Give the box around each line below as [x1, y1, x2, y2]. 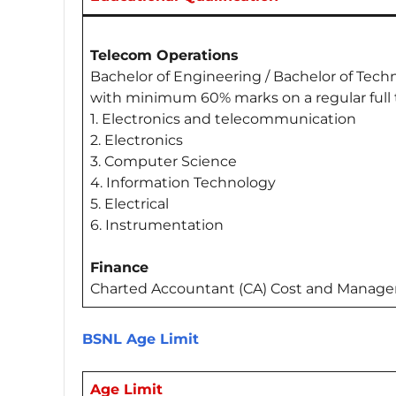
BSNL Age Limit [82, 330, 203, 347]
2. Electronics [90, 131, 183, 148]
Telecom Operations [90, 46, 239, 64]
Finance [90, 258, 148, 276]
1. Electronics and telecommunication [90, 110, 356, 127]
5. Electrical [90, 194, 169, 212]
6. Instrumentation [90, 216, 224, 233]
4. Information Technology [90, 173, 276, 191]
